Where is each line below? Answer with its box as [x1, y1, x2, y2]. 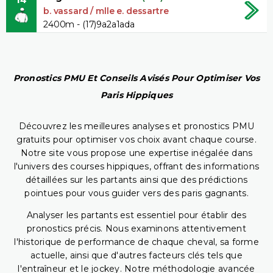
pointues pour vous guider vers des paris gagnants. [24, 188, 249, 199]
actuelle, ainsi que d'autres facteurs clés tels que [30, 250, 243, 261]
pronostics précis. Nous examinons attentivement [27, 223, 246, 235]
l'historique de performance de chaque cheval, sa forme [14, 236, 259, 248]
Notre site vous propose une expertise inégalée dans [20, 147, 253, 159]
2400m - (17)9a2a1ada [43, 18, 135, 30]
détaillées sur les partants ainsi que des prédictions [25, 174, 248, 186]
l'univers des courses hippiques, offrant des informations [13, 161, 260, 172]
